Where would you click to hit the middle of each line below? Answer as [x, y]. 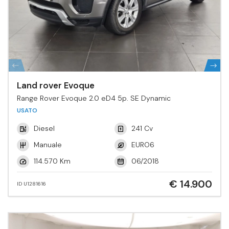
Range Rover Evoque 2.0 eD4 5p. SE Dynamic [94, 98]
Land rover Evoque [56, 85]
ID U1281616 [31, 184]
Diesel [44, 128]
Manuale [48, 144]
